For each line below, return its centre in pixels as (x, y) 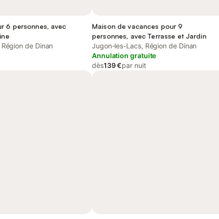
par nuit (134, 65)
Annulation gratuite (124, 55)
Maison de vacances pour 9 (137, 26)
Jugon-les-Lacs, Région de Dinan (144, 46)
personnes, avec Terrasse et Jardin (149, 36)
